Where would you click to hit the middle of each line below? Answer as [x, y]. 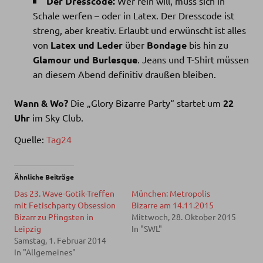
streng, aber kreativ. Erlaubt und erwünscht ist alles [139, 30]
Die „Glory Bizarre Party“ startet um [146, 102]
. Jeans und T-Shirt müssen [193, 59]
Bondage [167, 45]
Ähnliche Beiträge [44, 176]
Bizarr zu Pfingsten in [54, 216]
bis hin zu [208, 44]
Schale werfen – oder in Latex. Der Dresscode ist [134, 15]
